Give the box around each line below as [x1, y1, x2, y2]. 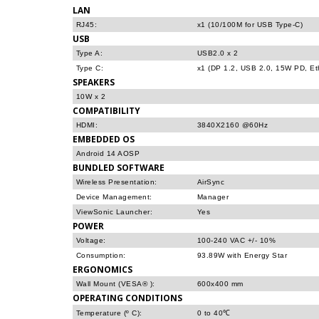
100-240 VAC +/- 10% [197, 236, 276, 244]
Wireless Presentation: [76, 178, 157, 186]
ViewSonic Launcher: [76, 208, 153, 216]
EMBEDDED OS [73, 133, 135, 145]
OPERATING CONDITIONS [73, 292, 182, 303]
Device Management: [76, 193, 152, 201]
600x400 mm [197, 280, 244, 288]
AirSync [197, 178, 225, 186]
